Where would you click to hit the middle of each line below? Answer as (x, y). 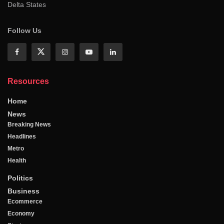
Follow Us (24, 30)
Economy (21, 213)
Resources (28, 81)
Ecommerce (25, 201)
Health (17, 160)
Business (23, 191)
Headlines (22, 136)
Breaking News (29, 124)
